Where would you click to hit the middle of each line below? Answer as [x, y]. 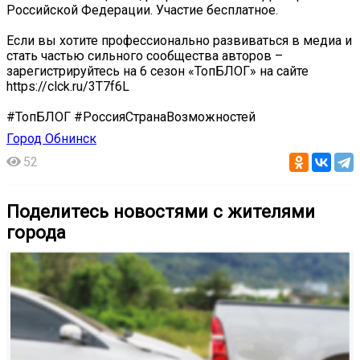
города [36, 232]
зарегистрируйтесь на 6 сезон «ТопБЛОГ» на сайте [157, 71]
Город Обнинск [51, 138]
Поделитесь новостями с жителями [161, 211]
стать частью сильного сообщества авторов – [145, 55]
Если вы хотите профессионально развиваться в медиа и [179, 40]
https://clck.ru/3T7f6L [68, 86]
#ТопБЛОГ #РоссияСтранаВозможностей [131, 117]
